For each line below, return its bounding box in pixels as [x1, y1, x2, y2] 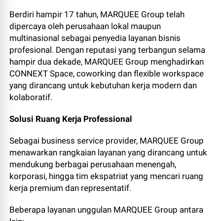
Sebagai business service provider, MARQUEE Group [9, 136, 204, 146]
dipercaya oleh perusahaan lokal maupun [9, 21, 161, 31]
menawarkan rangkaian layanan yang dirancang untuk [9, 147, 208, 157]
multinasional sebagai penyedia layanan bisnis [9, 33, 181, 43]
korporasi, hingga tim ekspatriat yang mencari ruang [9, 171, 204, 181]
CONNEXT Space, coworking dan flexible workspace [9, 69, 204, 78]
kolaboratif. [9, 92, 53, 102]
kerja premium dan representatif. [9, 183, 132, 193]
